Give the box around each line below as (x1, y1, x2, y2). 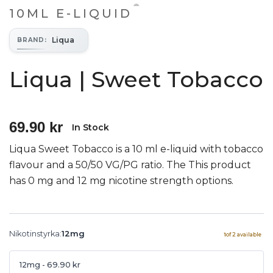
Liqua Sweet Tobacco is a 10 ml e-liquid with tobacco (9, 143, 263, 155)
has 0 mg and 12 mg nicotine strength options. (9, 174, 233, 186)
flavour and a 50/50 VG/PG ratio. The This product (9, 158, 251, 171)
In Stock (72, 121, 109, 133)
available (237, 230, 261, 238)
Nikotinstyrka (9, 229, 60, 238)
